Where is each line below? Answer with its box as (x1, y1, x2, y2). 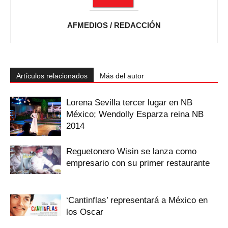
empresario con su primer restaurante (66, 158, 210, 168)
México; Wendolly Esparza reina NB (66, 109, 204, 119)
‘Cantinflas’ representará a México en (66, 195, 208, 205)
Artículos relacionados (16, 72, 88, 80)
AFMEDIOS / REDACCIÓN (67, 21, 161, 30)
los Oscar (66, 207, 103, 217)
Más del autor (100, 72, 144, 80)
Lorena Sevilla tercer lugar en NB (66, 98, 192, 107)
